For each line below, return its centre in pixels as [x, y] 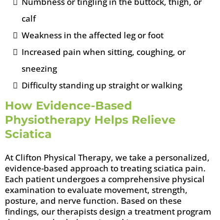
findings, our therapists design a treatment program [108, 211]
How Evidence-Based [69, 106]
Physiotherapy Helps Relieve [90, 120]
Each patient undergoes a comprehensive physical [105, 179]
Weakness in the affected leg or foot [93, 35]
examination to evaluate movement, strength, [96, 190]
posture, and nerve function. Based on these [93, 201]
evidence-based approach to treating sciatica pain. [105, 168]
